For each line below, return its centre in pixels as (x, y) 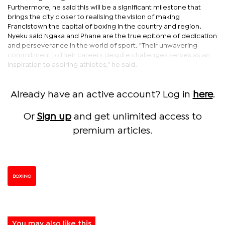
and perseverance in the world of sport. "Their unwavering (102, 45)
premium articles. (113, 131)
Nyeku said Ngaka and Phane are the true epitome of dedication (112, 36)
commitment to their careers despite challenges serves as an (109, 55)
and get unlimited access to (136, 117)
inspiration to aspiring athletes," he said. (72, 65)
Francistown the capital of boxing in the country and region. (104, 26)
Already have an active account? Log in (101, 94)
